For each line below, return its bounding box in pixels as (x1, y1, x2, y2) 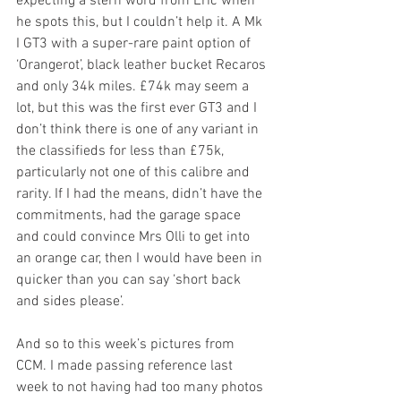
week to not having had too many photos (16, 378, 267, 397)
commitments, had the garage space (16, 206, 244, 225)
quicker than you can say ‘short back (16, 270, 244, 289)
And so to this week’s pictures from (16, 335, 238, 354)
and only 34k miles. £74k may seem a (16, 77, 252, 96)
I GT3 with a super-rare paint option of (16, 34, 254, 53)
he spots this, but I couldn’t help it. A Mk (16, 13, 266, 31)
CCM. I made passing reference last (16, 356, 236, 375)
